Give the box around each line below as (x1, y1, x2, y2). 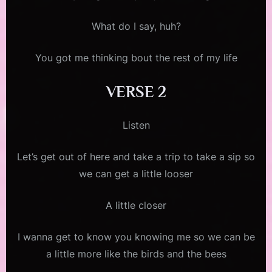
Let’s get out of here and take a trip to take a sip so (17, 151, 255, 163)
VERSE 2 (106, 83, 166, 101)
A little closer (106, 199, 166, 212)
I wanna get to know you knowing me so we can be (17, 231, 255, 243)
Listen (122, 119, 150, 132)
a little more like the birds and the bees (46, 248, 226, 260)
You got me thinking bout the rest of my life (35, 52, 237, 64)
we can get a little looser (79, 168, 193, 180)
